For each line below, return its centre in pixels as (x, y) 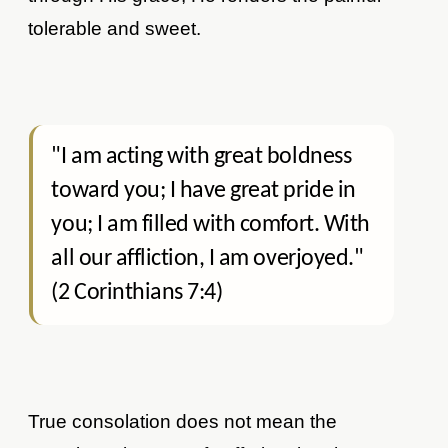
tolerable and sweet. (115, 29)
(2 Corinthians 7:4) (137, 293)
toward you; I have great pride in (203, 191)
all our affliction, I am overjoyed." (207, 259)
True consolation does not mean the (183, 422)
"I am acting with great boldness (201, 157)
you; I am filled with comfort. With (210, 225)
